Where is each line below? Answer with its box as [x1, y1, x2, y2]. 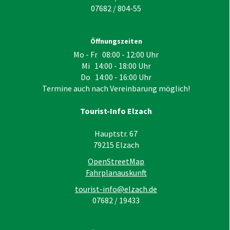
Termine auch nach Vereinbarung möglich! [42, 83, 190, 93]
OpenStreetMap [88, 156, 144, 166]
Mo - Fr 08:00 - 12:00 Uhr [73, 49, 159, 60]
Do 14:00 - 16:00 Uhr [81, 71, 151, 82]
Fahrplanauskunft [85, 167, 147, 178]
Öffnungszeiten [90, 36, 142, 46]
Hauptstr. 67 [94, 128, 138, 139]
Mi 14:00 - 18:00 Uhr [81, 60, 151, 71]
